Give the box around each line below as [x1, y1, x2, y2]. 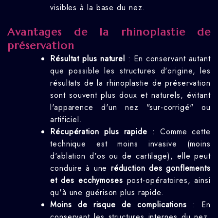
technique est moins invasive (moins [50, 138, 211, 149]
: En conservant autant [125, 53, 211, 64]
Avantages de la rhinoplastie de [7, 25, 211, 38]
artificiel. [50, 114, 82, 125]
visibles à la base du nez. [50, 2, 145, 13]
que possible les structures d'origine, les [50, 65, 211, 76]
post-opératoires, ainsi [123, 175, 211, 186]
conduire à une [50, 163, 111, 174]
